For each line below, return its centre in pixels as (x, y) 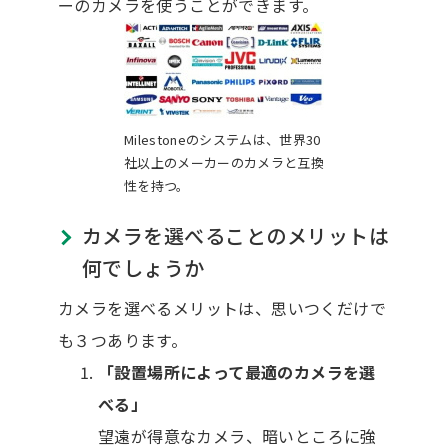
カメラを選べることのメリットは (235, 235)
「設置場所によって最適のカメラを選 (236, 371)
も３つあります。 (122, 339)
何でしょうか (143, 267)
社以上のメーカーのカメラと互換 (224, 162)
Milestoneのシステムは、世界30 (222, 139)
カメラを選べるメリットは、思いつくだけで (221, 307)
